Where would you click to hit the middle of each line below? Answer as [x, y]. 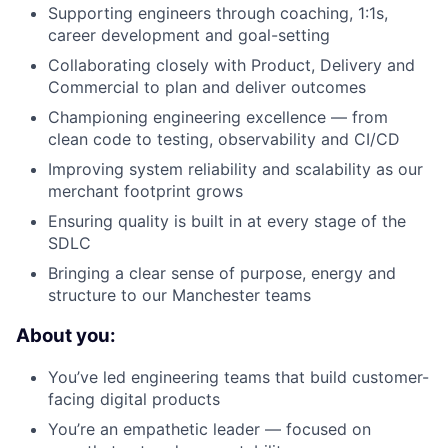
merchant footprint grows [145, 191]
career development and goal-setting [189, 35]
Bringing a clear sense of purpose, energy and [222, 273]
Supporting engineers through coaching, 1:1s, [218, 13]
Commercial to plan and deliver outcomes [207, 87]
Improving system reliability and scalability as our [235, 169]
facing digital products [134, 398]
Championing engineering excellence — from [218, 117]
